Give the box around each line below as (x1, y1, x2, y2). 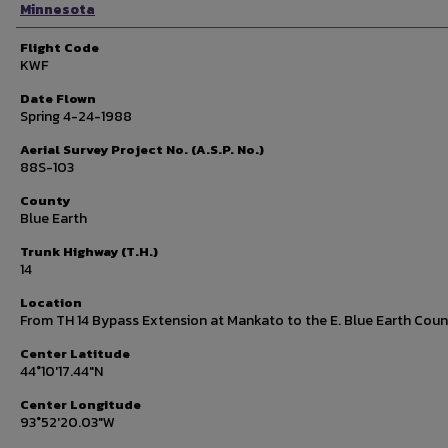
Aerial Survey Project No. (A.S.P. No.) (20, 140, 264, 159)
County (20, 191, 70, 210)
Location (20, 293, 82, 312)
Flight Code (20, 38, 99, 57)
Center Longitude (20, 395, 141, 414)
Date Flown (20, 89, 96, 108)
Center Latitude (20, 344, 130, 363)
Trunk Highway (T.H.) (20, 242, 158, 261)
